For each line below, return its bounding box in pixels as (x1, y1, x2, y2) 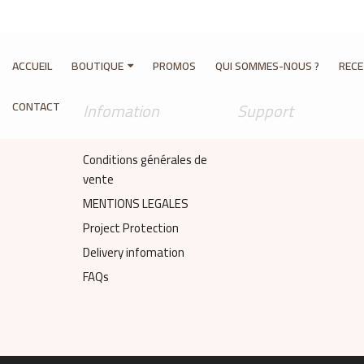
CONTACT (12, 95, 60, 117)
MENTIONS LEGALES (83, 192, 188, 215)
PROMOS (153, 54, 196, 76)
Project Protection (83, 216, 179, 240)
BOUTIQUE (71, 54, 123, 76)
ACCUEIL (12, 54, 52, 76)
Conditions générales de (83, 148, 207, 171)
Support (236, 96, 293, 126)
